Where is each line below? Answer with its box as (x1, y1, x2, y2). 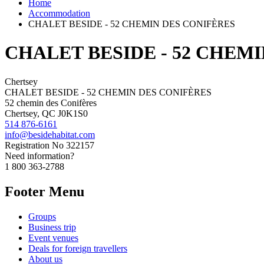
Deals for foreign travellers (28, 243, 127, 253)
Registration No (5, 140, 64, 150)
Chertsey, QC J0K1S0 (5, 108, 88, 118)
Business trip (28, 222, 76, 232)
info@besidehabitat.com (5, 129, 95, 140)
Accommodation (28, 8, 90, 18)
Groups (28, 211, 56, 222)
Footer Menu (5, 183, 84, 199)
